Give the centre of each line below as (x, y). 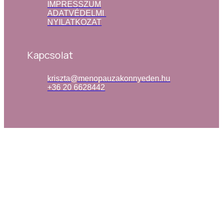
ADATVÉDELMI (76, 13)
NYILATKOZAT (75, 22)
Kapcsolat (51, 55)
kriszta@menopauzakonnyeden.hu (109, 78)
